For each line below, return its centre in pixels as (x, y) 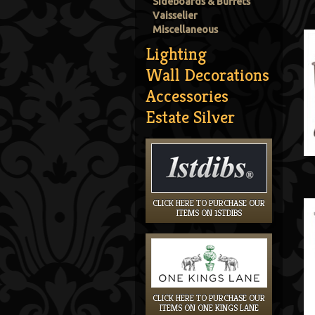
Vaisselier (175, 15)
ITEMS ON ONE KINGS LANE (209, 308)
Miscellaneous (185, 30)
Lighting (176, 54)
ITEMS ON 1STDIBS (209, 213)
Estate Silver (190, 117)
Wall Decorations (207, 75)
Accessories (187, 96)
